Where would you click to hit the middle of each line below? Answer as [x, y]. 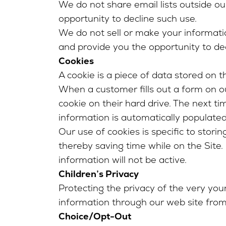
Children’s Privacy [98, 174]
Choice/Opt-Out [95, 216]
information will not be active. [122, 160]
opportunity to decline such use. [127, 18]
